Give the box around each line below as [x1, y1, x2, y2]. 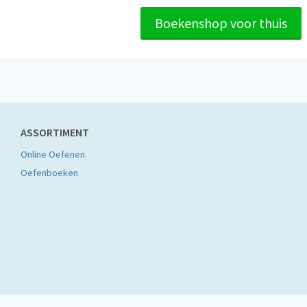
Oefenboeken [21, 167, 78, 179]
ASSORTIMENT [21, 125, 89, 139]
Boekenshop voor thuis [154, 14, 287, 32]
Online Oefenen [21, 148, 85, 160]
